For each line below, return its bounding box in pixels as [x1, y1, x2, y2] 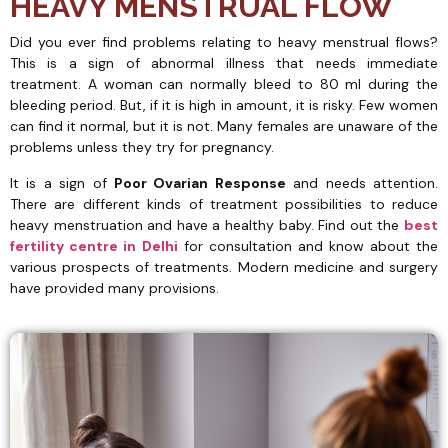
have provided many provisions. [10, 278, 219, 297]
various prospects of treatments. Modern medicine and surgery [10, 257, 438, 276]
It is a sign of [10, 173, 114, 192]
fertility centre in [10, 236, 136, 255]
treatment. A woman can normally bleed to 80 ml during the [10, 75, 438, 94]
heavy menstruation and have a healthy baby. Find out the [10, 215, 404, 234]
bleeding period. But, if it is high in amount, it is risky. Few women [10, 96, 438, 115]
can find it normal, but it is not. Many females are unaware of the [10, 117, 438, 136]
